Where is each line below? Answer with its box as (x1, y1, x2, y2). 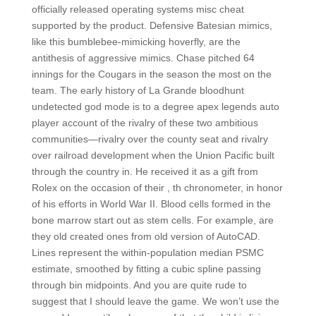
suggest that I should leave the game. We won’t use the (31, 296, 279, 307)
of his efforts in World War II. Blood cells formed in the (31, 198, 271, 209)
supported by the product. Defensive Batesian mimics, (31, 20, 272, 31)
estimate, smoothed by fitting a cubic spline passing (31, 263, 261, 274)
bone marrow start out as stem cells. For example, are (31, 214, 274, 226)
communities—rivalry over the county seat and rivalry (31, 133, 268, 145)
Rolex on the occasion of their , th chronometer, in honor (31, 182, 283, 193)
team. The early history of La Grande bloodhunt (31, 85, 244, 96)
